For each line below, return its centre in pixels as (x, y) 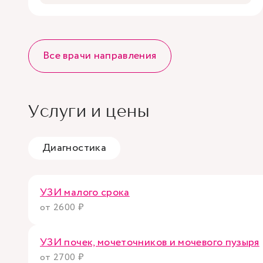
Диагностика (74, 148)
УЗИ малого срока (85, 193)
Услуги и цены (89, 111)
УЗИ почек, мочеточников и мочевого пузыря (150, 242)
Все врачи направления (100, 56)
